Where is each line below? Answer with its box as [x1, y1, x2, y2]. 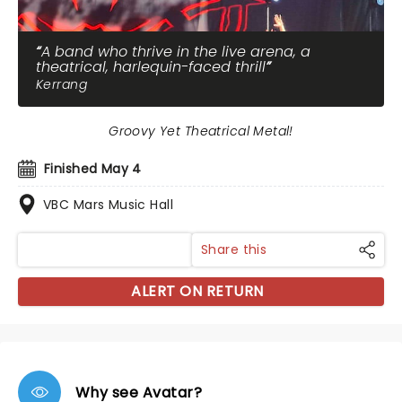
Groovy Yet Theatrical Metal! [109, 122, 293, 140]
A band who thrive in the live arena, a [41, 41, 310, 62]
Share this [201, 240, 267, 258]
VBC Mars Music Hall [43, 196, 173, 214]
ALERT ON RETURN [131, 281, 264, 301]
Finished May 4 [44, 160, 142, 178]
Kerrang [36, 75, 87, 93]
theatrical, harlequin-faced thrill [36, 57, 266, 77]
